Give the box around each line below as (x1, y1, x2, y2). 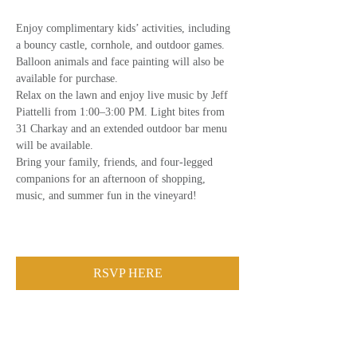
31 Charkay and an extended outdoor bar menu (16, 123, 230, 135)
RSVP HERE (92, 266, 163, 280)
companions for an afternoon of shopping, (16, 173, 209, 185)
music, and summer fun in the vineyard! (16, 190, 197, 202)
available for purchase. (16, 73, 118, 84)
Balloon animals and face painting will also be (16, 56, 227, 68)
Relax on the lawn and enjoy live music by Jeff (16, 89, 231, 101)
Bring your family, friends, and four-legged (16, 156, 216, 168)
